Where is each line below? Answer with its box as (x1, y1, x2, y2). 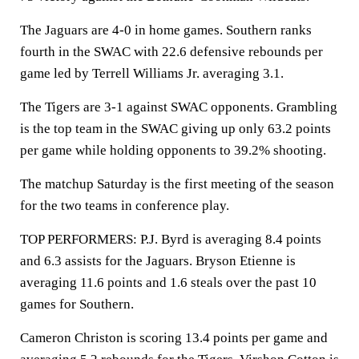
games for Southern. (20, 296, 134, 312)
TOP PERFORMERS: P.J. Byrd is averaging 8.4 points (20, 232, 321, 247)
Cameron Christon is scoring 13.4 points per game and (20, 330, 328, 345)
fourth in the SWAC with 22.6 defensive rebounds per (20, 44, 323, 59)
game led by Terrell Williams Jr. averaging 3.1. (20, 66, 284, 81)
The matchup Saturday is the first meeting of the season (20, 176, 334, 192)
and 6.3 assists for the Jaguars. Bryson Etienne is (20, 253, 296, 268)
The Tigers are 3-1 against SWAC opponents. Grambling (20, 99, 337, 115)
